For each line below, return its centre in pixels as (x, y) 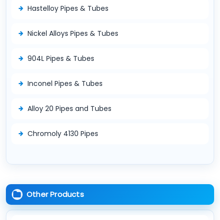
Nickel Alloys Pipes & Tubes (73, 33)
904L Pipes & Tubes (61, 58)
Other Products (55, 194)
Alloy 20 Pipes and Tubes (69, 108)
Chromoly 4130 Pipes (63, 133)
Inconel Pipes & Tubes (65, 83)
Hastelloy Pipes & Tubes (68, 8)
